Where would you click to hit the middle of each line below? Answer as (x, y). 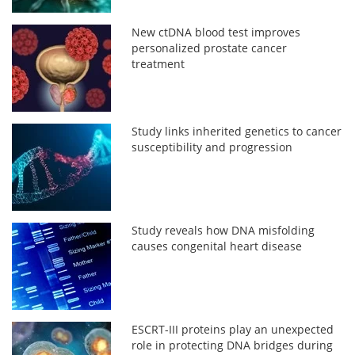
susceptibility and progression (212, 147)
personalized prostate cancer (210, 48)
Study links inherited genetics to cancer (237, 131)
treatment (158, 63)
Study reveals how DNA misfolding (223, 230)
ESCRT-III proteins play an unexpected (233, 329)
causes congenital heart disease (217, 246)
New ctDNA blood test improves (216, 32)
